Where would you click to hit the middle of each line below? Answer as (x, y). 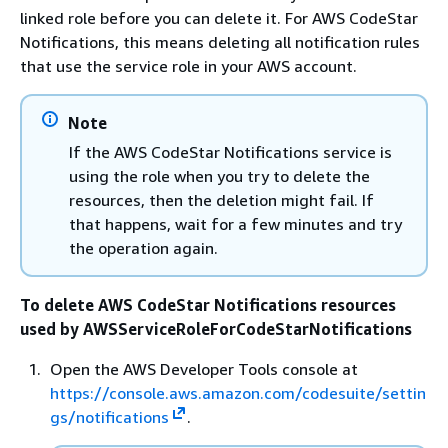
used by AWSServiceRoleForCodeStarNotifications (216, 329)
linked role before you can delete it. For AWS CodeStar (219, 18)
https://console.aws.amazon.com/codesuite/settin (238, 393)
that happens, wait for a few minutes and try (235, 224)
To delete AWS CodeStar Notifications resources (208, 305)
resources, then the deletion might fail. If (221, 200)
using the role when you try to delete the (219, 176)
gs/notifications (109, 417)
